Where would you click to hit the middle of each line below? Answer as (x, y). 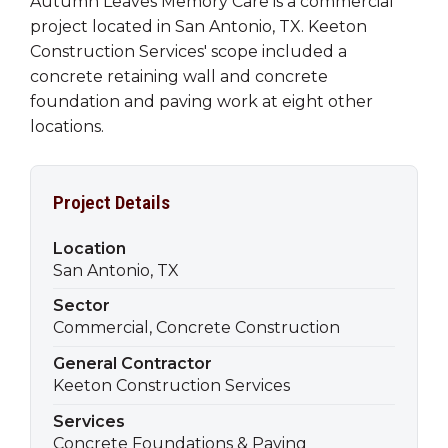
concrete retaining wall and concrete (179, 76)
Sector (82, 306)
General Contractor (133, 364)
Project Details (112, 202)
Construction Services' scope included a (188, 51)
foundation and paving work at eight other (201, 101)
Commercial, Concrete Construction (197, 328)
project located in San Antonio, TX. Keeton (198, 26)
